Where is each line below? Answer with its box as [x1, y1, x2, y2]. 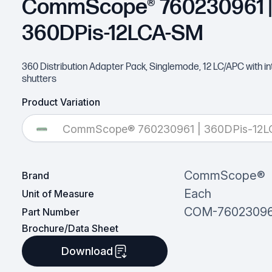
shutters [21, 73, 56, 86]
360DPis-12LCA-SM [21, 20, 203, 47]
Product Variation [21, 96, 100, 109]
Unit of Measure [21, 188, 94, 200]
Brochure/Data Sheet [21, 222, 118, 235]
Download [61, 245, 114, 258]
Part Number [21, 206, 80, 219]
